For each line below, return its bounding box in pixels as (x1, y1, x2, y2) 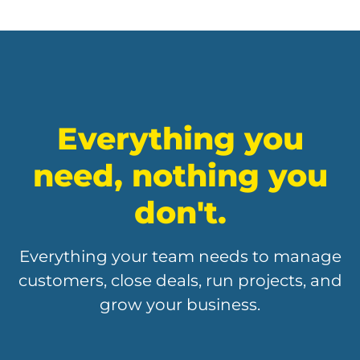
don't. (133, 194, 227, 232)
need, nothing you (32, 157, 328, 195)
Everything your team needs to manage (18, 247, 342, 267)
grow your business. (100, 295, 260, 315)
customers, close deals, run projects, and (18, 271, 342, 291)
